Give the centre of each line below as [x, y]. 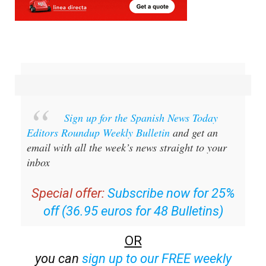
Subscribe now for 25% [171, 194]
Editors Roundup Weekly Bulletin [98, 133]
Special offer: [68, 194]
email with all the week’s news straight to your [127, 148]
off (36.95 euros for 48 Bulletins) [133, 211]
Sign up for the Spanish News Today [141, 118]
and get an [194, 133]
